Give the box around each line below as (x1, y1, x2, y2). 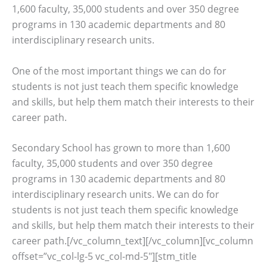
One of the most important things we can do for (12, 64, 226, 77)
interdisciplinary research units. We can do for (12, 188, 219, 201)
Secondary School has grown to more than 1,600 (12, 141, 230, 155)
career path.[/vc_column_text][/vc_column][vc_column (12, 234, 253, 248)
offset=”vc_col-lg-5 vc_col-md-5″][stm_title (12, 250, 197, 263)
